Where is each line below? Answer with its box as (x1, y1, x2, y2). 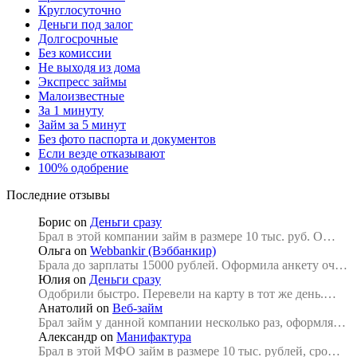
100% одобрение (38, 161, 128, 175)
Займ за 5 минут (38, 118, 126, 132)
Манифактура (116, 330, 191, 344)
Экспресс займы (38, 75, 127, 89)
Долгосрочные (38, 32, 118, 46)
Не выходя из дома (38, 61, 140, 75)
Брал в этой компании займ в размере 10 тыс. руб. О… (38, 229, 335, 244)
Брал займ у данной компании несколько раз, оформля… (38, 316, 346, 330)
